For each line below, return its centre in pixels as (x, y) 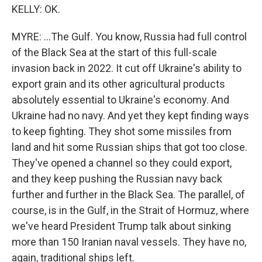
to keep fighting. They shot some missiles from (122, 131)
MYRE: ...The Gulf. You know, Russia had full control (129, 37)
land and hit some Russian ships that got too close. (130, 147)
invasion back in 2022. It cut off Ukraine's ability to (127, 68)
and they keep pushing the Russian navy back (117, 179)
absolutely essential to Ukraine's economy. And (120, 100)
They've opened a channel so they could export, (122, 163)
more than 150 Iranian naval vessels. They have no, (129, 242)
